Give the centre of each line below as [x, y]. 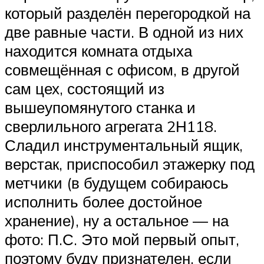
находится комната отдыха [98, 50]
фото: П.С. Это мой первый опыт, [122, 239]
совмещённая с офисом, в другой [122, 69]
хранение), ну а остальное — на [117, 220]
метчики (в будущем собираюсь [117, 182]
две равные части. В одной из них [124, 32]
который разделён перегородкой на [128, 13]
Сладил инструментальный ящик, [124, 145]
